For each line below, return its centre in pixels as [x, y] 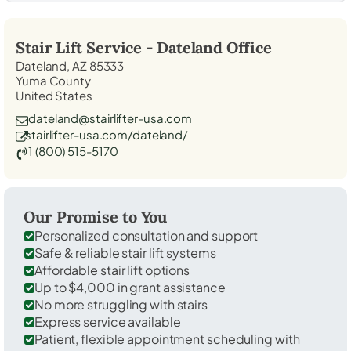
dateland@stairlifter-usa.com [110, 118]
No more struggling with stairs [121, 304]
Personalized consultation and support [147, 235]
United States [54, 95]
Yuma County [53, 80]
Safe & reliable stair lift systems [125, 252]
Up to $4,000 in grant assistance [130, 287]
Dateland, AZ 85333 [70, 65]
